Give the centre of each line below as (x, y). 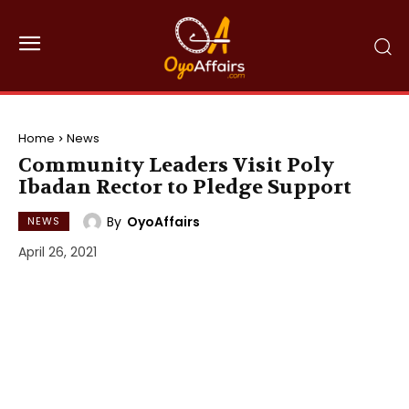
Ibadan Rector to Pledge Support (185, 187)
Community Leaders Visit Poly (176, 165)
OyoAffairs (163, 221)
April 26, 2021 (58, 252)
